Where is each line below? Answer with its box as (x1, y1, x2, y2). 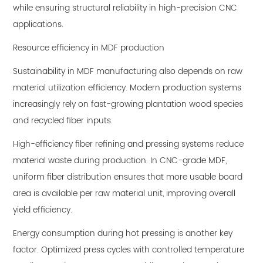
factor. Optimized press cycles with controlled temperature (13, 243, 245, 257)
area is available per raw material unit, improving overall (13, 187, 236, 201)
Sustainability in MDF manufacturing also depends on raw (13, 65, 243, 79)
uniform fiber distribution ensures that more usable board (13, 170, 243, 184)
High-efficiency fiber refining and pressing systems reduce (13, 137, 244, 151)
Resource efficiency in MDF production (13, 41, 165, 55)
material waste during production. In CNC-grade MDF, (13, 154, 227, 168)
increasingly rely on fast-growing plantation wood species (13, 97, 244, 112)
